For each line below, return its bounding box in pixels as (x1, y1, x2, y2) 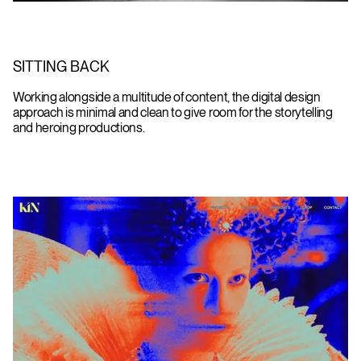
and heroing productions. (13, 120, 145, 136)
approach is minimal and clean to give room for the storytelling (13, 105, 333, 121)
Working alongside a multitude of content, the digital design (13, 89, 321, 106)
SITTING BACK (13, 58, 110, 76)
